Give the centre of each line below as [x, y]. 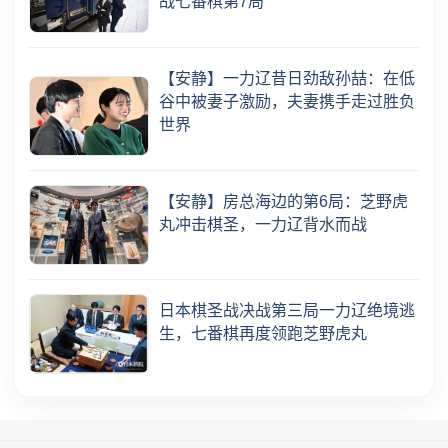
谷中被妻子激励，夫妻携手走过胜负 [287, 101]
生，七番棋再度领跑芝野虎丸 [263, 333]
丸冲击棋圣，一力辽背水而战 [263, 224]
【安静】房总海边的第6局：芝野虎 [283, 201]
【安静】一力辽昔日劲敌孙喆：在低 [287, 78]
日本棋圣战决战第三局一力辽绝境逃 [287, 310]
